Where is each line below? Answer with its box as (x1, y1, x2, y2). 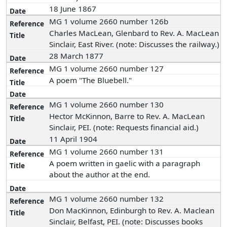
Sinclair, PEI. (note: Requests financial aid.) (49, 122, 199, 132)
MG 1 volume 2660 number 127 (49, 63, 164, 73)
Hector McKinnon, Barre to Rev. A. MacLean (49, 111, 205, 121)
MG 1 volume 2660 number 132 (49, 194, 164, 204)
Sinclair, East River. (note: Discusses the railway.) (49, 39, 220, 49)
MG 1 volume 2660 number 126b (49, 16, 169, 26)
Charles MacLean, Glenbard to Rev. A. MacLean (49, 28, 219, 38)
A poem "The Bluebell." (49, 75, 134, 85)
